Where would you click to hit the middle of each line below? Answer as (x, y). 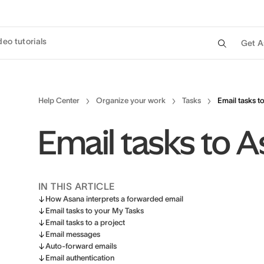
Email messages (73, 234)
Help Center (59, 100)
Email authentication (80, 258)
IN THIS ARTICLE (77, 186)
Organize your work (131, 100)
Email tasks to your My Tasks (95, 211)
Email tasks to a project (85, 222)
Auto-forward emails (81, 246)
